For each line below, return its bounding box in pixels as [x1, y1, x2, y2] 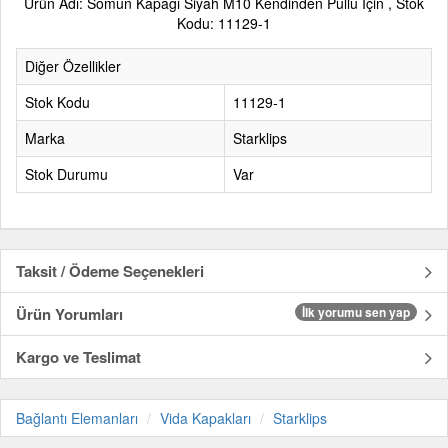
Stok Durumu [25, 164, 108, 185]
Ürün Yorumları [16, 303, 123, 326]
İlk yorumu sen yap [302, 303, 410, 322]
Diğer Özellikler [25, 56, 121, 77]
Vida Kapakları [160, 408, 251, 429]
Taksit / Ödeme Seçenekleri [16, 260, 204, 283]
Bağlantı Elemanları [16, 408, 138, 429]
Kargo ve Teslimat [16, 346, 141, 369]
